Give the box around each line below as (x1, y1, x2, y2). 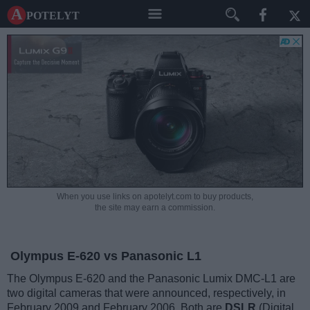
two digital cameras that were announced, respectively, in (7, 287, 286, 300)
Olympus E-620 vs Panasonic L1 (10, 249, 201, 264)
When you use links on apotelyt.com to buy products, (57, 192, 253, 202)
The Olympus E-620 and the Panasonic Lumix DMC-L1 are (7, 273, 295, 285)
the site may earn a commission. (95, 203, 215, 213)
